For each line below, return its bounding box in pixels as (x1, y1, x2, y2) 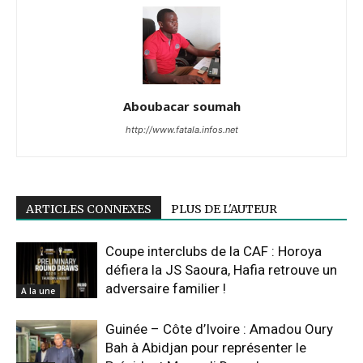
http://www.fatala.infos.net (125, 124, 238, 135)
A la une (21, 284, 55, 297)
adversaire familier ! (105, 280, 226, 297)
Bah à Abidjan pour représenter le (105, 340, 306, 356)
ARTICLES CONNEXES (26, 202, 152, 216)
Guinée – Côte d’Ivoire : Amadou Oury (105, 321, 333, 337)
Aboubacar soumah (122, 98, 241, 114)
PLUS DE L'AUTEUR (171, 202, 277, 216)
